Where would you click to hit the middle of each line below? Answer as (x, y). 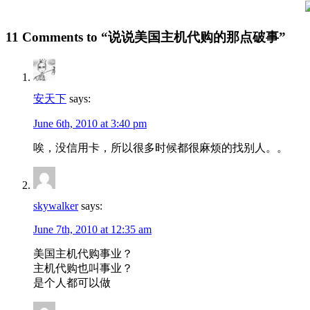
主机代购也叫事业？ (83, 268)
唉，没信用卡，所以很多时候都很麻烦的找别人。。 (161, 148)
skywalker (56, 206)
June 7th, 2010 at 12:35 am (92, 230)
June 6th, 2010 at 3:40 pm (90, 124)
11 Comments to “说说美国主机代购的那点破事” (146, 37)
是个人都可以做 (72, 283)
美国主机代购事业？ (83, 254)
